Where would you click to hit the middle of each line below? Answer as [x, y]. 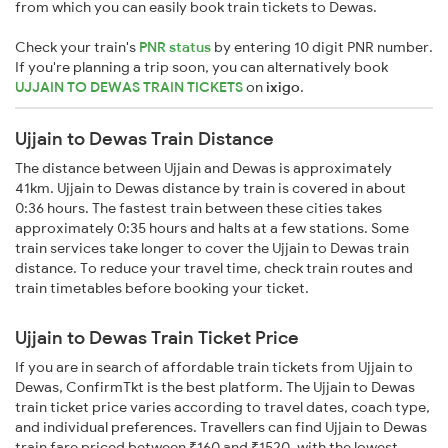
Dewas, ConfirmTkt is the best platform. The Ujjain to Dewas [215, 387]
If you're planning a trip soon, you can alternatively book [201, 67]
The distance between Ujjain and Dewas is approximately [203, 168]
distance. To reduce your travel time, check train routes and [214, 268]
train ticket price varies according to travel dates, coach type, [222, 407]
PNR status [175, 47]
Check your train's [77, 47]
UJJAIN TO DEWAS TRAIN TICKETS [130, 87]
